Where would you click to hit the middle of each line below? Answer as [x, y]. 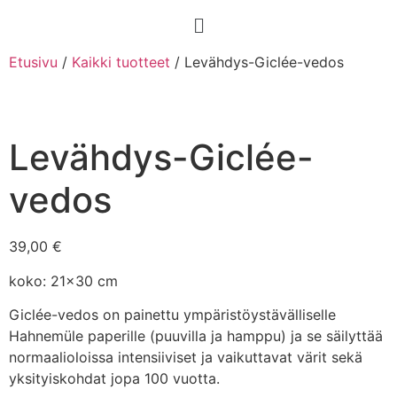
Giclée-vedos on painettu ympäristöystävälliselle [172, 315]
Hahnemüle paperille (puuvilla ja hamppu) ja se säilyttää [196, 336]
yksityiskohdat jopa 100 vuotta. [114, 379]
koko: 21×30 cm [63, 280]
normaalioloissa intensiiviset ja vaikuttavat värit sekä [186, 358]
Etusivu [33, 62]
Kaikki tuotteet [121, 62]
